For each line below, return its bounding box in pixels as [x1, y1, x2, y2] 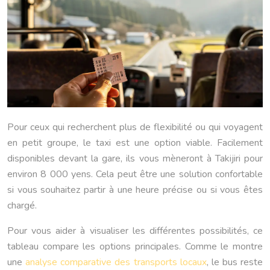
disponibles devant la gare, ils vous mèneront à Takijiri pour [7, 152, 263, 166]
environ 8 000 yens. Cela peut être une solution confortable [7, 168, 263, 181]
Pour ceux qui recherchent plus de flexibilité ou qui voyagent [7, 121, 263, 134]
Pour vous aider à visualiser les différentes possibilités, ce [7, 224, 263, 238]
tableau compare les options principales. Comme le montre [7, 240, 263, 254]
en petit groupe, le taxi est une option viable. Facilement [7, 136, 263, 150]
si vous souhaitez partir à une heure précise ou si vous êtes [7, 183, 263, 197]
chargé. [7, 199, 37, 213]
